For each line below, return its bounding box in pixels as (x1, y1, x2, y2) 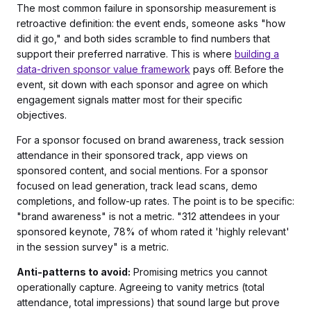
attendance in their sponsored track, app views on (17, 149, 248, 161)
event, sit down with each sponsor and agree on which (17, 78, 268, 90)
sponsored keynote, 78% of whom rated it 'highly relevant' (17, 226, 289, 237)
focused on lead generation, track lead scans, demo (17, 180, 258, 192)
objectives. (17, 109, 67, 121)
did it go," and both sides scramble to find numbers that (17, 33, 270, 44)
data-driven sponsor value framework (17, 63, 190, 75)
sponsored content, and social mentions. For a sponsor (17, 165, 268, 176)
